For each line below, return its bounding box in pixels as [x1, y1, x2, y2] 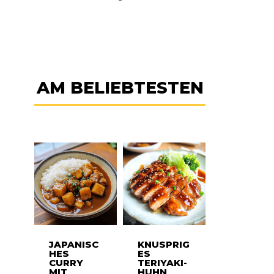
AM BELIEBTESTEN [36, 77, 204, 98]
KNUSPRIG [138, 238, 190, 250]
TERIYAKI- [138, 256, 187, 268]
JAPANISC [49, 238, 98, 250]
